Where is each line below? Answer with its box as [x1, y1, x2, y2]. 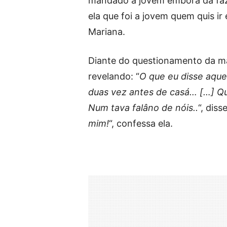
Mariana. [88, 26, 125, 37]
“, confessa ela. [109, 118, 173, 129]
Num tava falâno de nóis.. [88, 102, 198, 113]
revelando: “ [88, 70, 139, 82]
